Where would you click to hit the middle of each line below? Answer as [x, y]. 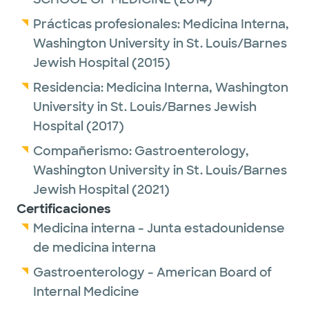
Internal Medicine [86, 292]
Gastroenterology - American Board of [152, 272]
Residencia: [70, 88]
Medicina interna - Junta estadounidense [159, 228]
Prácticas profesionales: [108, 24]
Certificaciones [64, 209]
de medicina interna [94, 248]
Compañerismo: [84, 151]
